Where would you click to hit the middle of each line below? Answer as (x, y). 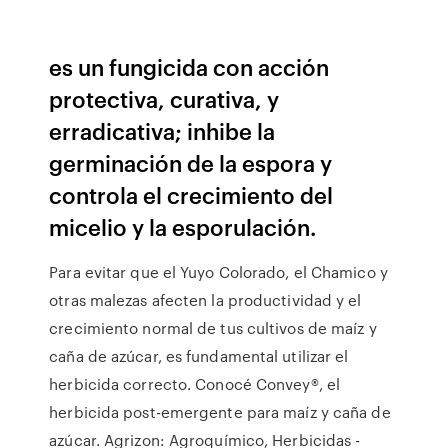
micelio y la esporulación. (183, 226)
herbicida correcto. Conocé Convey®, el (195, 384)
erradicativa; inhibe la (162, 130)
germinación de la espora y (191, 162)
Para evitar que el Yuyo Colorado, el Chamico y (218, 272)
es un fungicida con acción (189, 66)
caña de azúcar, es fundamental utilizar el (199, 356)
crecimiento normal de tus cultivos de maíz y (213, 328)
